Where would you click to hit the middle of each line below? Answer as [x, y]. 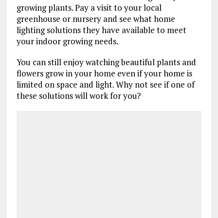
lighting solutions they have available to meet [101, 30]
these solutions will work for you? [79, 95]
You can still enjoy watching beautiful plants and [106, 62]
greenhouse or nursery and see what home [96, 18]
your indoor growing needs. [67, 41]
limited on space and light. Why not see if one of [105, 84]
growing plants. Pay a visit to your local [89, 7]
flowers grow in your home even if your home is [104, 73]
